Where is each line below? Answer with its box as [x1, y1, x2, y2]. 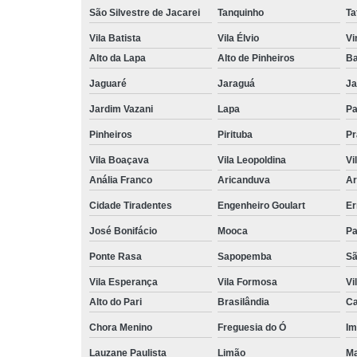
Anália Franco [89, 174, 152, 186]
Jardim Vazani [89, 103, 153, 115]
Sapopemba [218, 250, 272, 262]
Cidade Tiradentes [89, 199, 172, 211]
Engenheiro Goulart [218, 199, 305, 211]
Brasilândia [218, 296, 269, 308]
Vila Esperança [89, 276, 158, 288]
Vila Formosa [218, 276, 277, 288]
